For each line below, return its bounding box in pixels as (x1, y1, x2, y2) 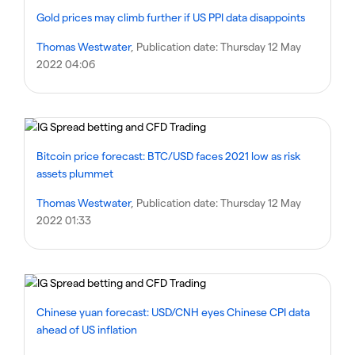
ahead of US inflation (36, 323, 137, 336)
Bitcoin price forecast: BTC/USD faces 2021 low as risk (36, 149, 300, 162)
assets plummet (36, 166, 113, 180)
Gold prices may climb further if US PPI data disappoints (36, 10, 305, 24)
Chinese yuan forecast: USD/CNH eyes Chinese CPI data (36, 305, 310, 319)
